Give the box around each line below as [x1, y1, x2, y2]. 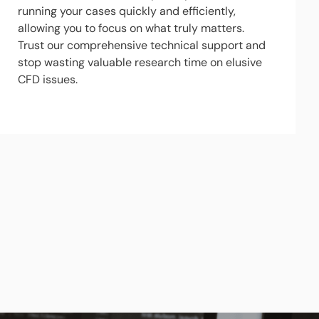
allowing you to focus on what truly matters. [17, 21, 244, 36]
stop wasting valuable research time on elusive [17, 55, 262, 70]
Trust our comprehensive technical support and [17, 38, 266, 53]
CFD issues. [17, 72, 78, 87]
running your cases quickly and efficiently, [17, 4, 236, 19]
